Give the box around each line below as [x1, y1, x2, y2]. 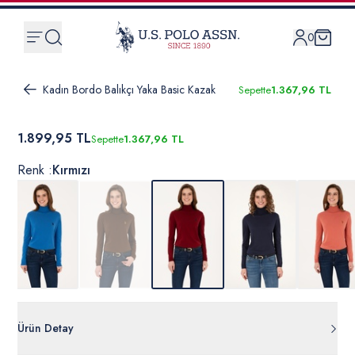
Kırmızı [52, 161, 90, 180]
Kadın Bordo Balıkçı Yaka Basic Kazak [43, 81, 216, 97]
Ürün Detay [17, 320, 74, 337]
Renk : [17, 161, 52, 180]
